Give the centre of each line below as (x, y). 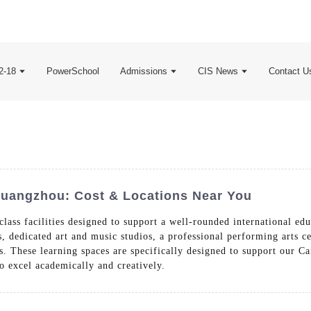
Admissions (143, 71)
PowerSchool (73, 71)
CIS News (218, 71)
